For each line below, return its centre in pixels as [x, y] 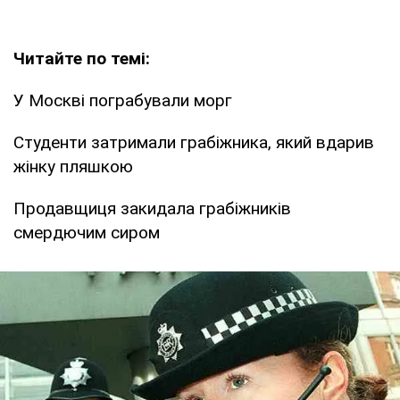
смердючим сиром [87, 232]
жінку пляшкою [73, 166]
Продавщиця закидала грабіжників [152, 208]
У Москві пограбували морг [123, 100]
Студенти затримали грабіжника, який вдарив [194, 142]
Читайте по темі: [82, 58]
